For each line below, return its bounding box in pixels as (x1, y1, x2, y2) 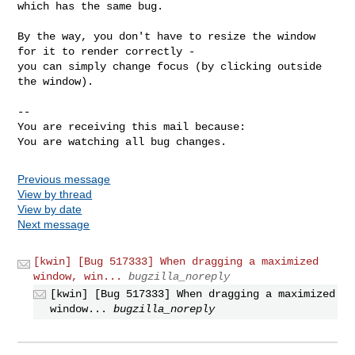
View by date (17, 202, 82, 216)
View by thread (17, 187, 93, 200)
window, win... (33, 269, 123, 283)
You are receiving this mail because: (17, 120, 246, 133)
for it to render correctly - (17, 44, 196, 58)
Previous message (17, 172, 111, 185)
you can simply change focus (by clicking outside (17, 59, 323, 73)
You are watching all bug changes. (17, 135, 227, 148)
